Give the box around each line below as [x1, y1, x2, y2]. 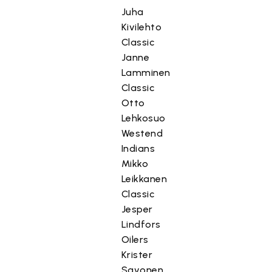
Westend [121, 127, 163, 139]
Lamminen [121, 67, 171, 78]
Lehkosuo [121, 112, 166, 124]
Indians [121, 143, 155, 154]
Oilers [121, 234, 149, 245]
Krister [121, 249, 153, 260]
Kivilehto [121, 21, 162, 33]
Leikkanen [121, 173, 168, 185]
